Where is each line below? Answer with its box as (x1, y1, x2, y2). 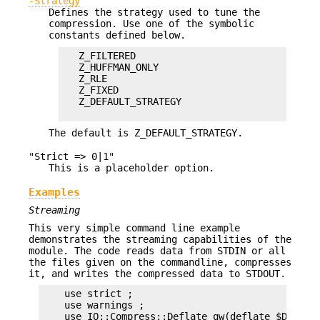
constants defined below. (49, 29, 186, 41)
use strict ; (41, 288, 133, 300)
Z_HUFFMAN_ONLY (61, 61, 159, 73)
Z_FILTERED (61, 49, 136, 61)
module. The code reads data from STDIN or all (29, 244, 286, 256)
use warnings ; (41, 299, 144, 311)
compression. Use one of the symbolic (49, 18, 254, 30)
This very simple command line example (29, 221, 240, 234)
